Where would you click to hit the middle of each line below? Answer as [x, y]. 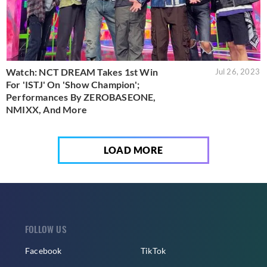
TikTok [153, 251]
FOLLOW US [46, 229]
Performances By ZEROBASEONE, [81, 97]
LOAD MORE [133, 150]
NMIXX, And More [46, 110]
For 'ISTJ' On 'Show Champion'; [73, 85]
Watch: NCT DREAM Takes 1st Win [82, 72]
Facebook [44, 251]
